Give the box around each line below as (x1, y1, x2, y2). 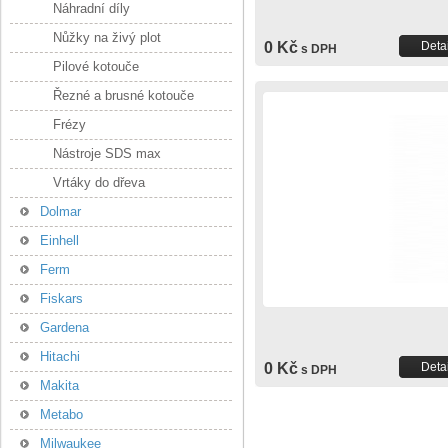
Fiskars (40, 291, 83, 306)
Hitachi (40, 349, 80, 364)
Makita (40, 378, 79, 393)
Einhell (40, 233, 79, 248)
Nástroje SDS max (53, 146, 161, 161)
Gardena (40, 320, 89, 335)
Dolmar (40, 204, 81, 219)
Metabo (40, 407, 83, 422)
